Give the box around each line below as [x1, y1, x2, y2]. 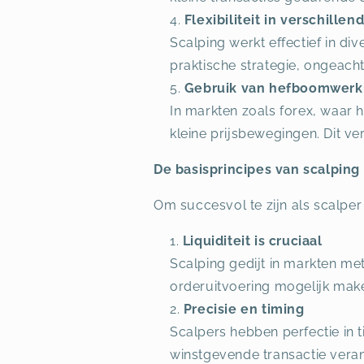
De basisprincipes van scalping [154, 162, 360, 177]
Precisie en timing [183, 301, 305, 317]
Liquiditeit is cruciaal [182, 233, 323, 249]
